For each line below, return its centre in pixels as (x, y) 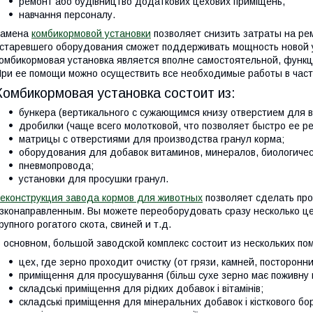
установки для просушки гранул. (94, 179)
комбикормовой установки (91, 34)
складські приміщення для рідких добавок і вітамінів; (141, 289)
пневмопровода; (56, 166)
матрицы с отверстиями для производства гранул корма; (152, 139)
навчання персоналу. (67, 15)
